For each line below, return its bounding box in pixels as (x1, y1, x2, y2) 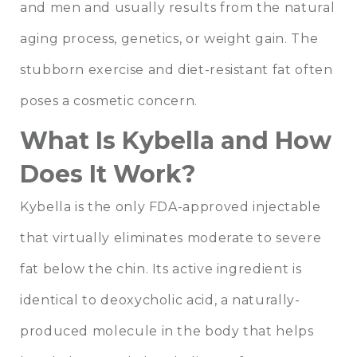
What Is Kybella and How (20, 126, 331, 156)
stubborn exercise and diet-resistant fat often (20, 62, 333, 78)
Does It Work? (20, 159, 196, 190)
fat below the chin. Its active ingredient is (20, 261, 302, 277)
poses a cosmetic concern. (20, 93, 198, 109)
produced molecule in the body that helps (20, 324, 314, 339)
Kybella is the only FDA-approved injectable (20, 199, 321, 215)
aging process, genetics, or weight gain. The (20, 31, 319, 47)
